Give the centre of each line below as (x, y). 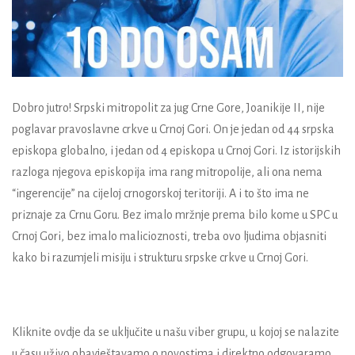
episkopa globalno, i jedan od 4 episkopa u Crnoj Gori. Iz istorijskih (176, 150)
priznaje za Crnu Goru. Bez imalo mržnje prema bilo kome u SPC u (175, 214)
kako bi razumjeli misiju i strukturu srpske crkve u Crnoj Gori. (160, 257)
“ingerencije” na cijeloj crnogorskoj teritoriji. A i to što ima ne (160, 193)
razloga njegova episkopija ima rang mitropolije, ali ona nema (167, 172)
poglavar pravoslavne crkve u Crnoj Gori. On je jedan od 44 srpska (173, 129)
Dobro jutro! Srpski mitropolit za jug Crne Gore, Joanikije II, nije (168, 107)
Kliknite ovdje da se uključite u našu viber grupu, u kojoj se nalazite (176, 332)
